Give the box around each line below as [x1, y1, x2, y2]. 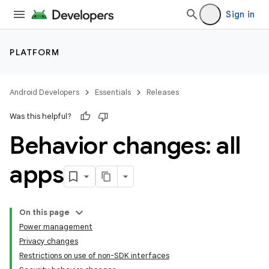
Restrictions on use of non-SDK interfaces [19, 250, 169, 261]
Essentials [95, 87, 131, 97]
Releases [147, 87, 179, 97]
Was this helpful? [10, 111, 71, 121]
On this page [19, 207, 70, 217]
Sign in [226, 9, 255, 20]
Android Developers [10, 87, 79, 97]
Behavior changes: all [10, 130, 241, 160]
